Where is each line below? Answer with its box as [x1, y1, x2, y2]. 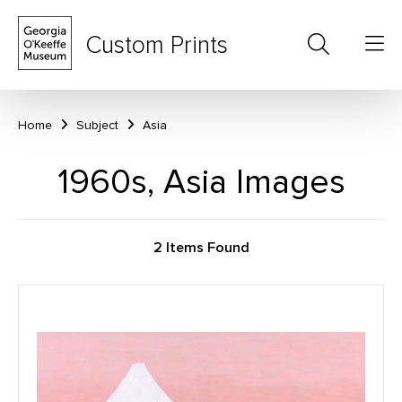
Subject [76, 118, 118, 133]
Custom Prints [85, 30, 228, 60]
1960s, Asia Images [57, 162, 345, 203]
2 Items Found [153, 239, 249, 257]
